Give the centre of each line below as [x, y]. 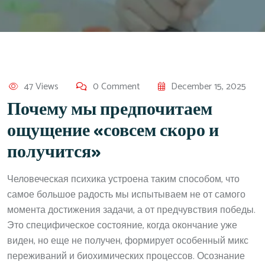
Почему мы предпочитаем [110, 110]
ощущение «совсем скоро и [113, 131]
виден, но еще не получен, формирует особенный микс [128, 241]
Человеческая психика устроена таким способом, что [123, 179]
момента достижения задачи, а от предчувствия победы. [131, 210]
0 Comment [117, 86]
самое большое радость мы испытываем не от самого [126, 195]
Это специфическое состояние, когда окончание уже [122, 225]
